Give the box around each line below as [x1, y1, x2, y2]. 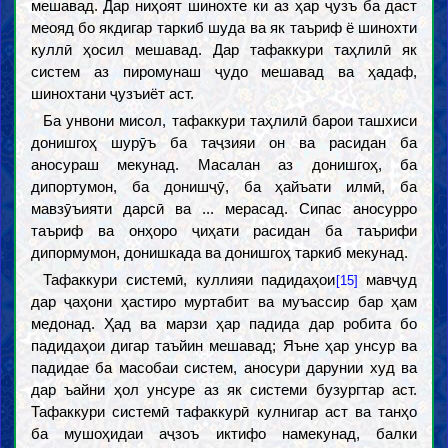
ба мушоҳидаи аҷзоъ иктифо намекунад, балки [30, 425, 418, 442]
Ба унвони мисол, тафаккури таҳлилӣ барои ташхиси [42, 112, 418, 129]
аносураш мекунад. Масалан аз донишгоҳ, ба [30, 156, 418, 173]
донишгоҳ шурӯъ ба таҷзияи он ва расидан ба [30, 134, 418, 151]
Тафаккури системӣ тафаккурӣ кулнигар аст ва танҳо [30, 403, 418, 420]
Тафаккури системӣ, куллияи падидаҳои [42, 271, 336, 288]
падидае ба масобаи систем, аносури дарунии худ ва [30, 359, 418, 376]
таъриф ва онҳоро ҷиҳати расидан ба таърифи [30, 222, 418, 239]
